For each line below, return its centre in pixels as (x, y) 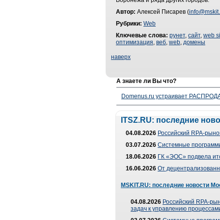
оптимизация (135, 42)
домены (194, 42)
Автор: (126, 12)
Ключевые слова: (142, 35)
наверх (121, 57)
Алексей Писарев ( (162, 12)
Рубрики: (129, 24)
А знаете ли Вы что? (146, 81)
